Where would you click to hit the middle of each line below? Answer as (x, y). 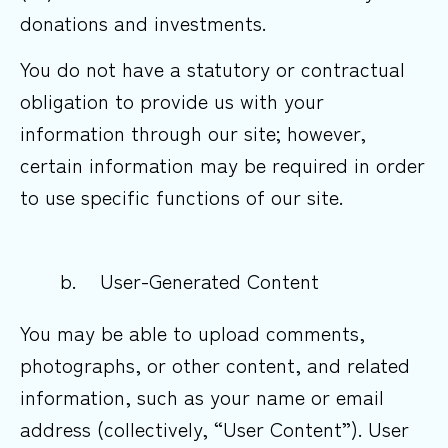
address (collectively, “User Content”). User (214, 429)
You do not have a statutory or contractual (212, 69)
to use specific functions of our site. (181, 197)
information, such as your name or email (202, 397)
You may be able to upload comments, (192, 333)
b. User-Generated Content (189, 281)
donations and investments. (143, 22)
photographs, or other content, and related (215, 365)
